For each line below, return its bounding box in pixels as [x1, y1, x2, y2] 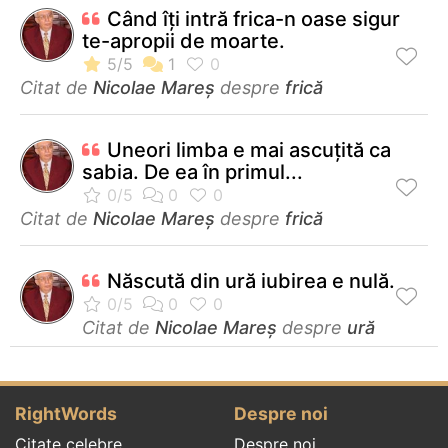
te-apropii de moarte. [82, 28, 285, 53]
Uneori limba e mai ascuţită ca [107, 137, 391, 162]
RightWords [15, 402, 117, 424]
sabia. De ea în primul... [82, 159, 303, 184]
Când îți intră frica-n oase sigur [107, 6, 400, 31]
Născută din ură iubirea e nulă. [107, 268, 395, 293]
